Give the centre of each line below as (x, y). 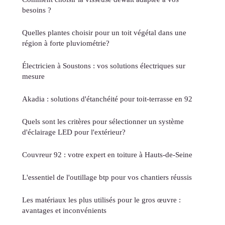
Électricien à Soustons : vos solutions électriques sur (104, 66)
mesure (33, 76)
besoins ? (37, 10)
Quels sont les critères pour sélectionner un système (103, 122)
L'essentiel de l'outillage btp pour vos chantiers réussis (107, 177)
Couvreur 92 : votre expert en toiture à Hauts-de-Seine (107, 155)
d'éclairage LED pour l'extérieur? (74, 132)
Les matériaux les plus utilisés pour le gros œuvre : (101, 200)
